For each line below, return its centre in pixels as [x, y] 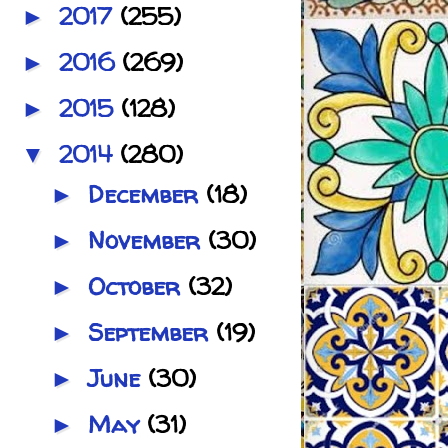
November [147, 240]
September [151, 332]
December [146, 194]
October [137, 286]
